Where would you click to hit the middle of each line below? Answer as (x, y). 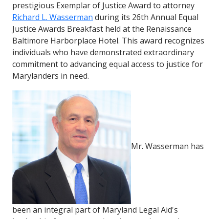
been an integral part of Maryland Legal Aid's (95, 210)
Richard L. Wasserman (52, 17)
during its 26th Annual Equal (145, 17)
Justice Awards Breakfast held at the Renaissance (102, 29)
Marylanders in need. (50, 76)
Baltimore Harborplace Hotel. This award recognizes (108, 41)
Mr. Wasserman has (167, 146)
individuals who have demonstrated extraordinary (103, 52)
